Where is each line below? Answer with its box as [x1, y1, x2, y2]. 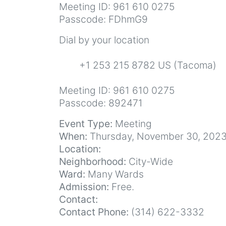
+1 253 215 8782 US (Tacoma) [59, 59, 216, 71]
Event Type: [59, 117, 112, 130]
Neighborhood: [59, 155, 126, 167]
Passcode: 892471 [59, 96, 143, 109]
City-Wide [126, 155, 173, 167]
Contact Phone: [59, 205, 129, 218]
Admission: [59, 180, 109, 193]
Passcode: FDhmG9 [59, 13, 148, 25]
